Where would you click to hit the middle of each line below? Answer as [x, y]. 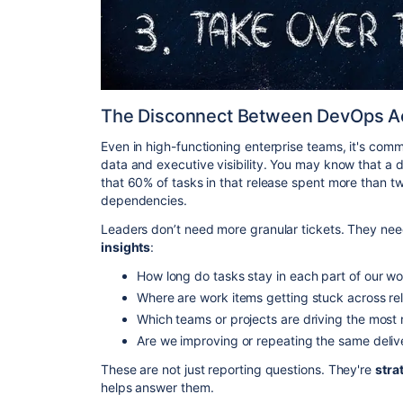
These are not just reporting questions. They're [238, 370]
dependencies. [144, 201]
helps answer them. [157, 388]
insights [126, 247]
